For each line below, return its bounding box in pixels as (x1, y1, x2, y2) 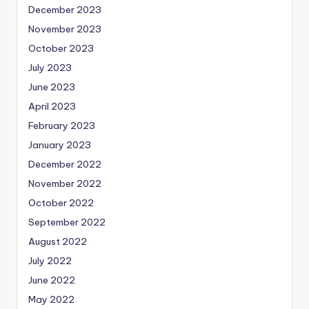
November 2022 (28, 177, 101, 190)
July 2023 (28, 61, 72, 74)
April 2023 (28, 100, 76, 113)
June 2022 (28, 274, 75, 287)
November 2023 (28, 23, 101, 36)
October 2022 (28, 197, 94, 210)
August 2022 (28, 235, 87, 248)
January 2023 (28, 139, 91, 152)
